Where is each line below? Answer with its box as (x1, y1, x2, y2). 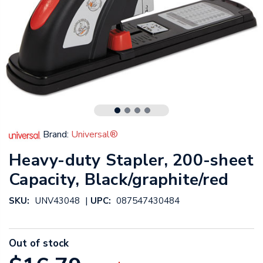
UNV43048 (35, 195, 80, 207)
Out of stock (9, 237, 69, 251)
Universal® (71, 127, 118, 141)
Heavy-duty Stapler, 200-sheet (9, 149, 254, 172)
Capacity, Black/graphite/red (9, 168, 228, 191)
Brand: (43, 127, 69, 141)
